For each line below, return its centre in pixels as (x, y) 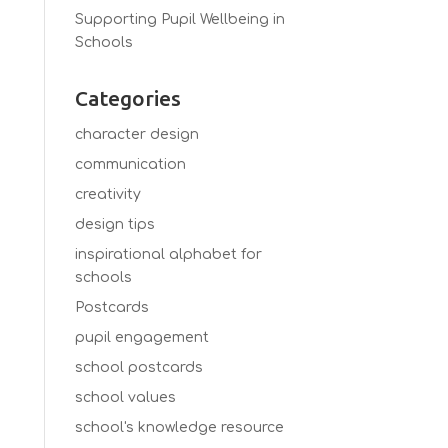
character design (136, 134)
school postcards (138, 367)
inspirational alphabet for (168, 254)
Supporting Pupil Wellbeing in (179, 19)
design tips (114, 224)
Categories (127, 98)
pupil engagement (141, 337)
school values (125, 397)
